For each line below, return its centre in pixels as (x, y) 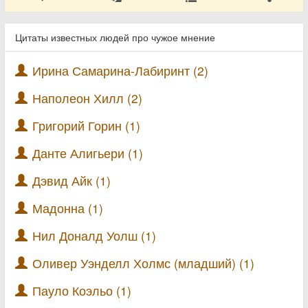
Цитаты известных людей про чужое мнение (115, 37)
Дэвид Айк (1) (71, 180)
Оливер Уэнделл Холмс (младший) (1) (143, 263)
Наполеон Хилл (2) (87, 98)
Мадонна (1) (68, 208)
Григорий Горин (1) (86, 125)
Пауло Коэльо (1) (82, 290)
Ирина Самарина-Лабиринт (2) (120, 70)
